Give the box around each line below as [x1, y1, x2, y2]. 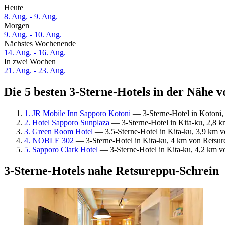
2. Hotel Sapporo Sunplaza [24, 118, 109, 127]
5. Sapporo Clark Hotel [24, 145, 98, 154]
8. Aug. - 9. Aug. [4, 12, 58, 21]
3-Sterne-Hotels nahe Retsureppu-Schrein [4, 164, 219, 177]
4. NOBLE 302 [24, 136, 74, 145]
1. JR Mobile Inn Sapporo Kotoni [24, 108, 131, 118]
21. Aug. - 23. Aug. [4, 66, 66, 75]
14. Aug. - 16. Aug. [4, 48, 66, 57]
